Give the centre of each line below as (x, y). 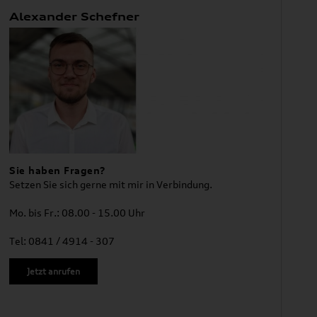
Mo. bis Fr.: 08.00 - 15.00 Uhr (77, 213)
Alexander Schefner (75, 16)
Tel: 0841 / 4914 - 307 (62, 241)
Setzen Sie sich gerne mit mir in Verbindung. (111, 185)
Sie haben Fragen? (58, 171)
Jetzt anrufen (54, 272)
